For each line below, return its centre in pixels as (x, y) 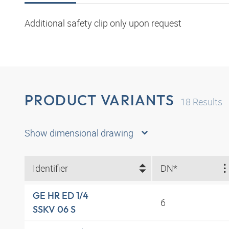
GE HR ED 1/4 (61, 195)
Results (207, 102)
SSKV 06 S (54, 209)
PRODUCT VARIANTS (100, 100)
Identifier (50, 168)
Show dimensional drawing (79, 133)
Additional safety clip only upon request (103, 23)
